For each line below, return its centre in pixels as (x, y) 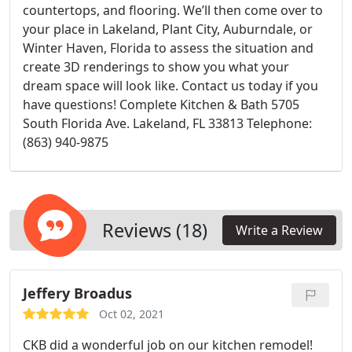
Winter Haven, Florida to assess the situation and (168, 48)
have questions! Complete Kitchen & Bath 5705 (161, 104)
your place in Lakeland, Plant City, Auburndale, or (168, 29)
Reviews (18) (155, 230)
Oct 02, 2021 (132, 314)
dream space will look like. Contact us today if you (170, 86)
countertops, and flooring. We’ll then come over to (173, 10)
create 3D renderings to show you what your (156, 67)
